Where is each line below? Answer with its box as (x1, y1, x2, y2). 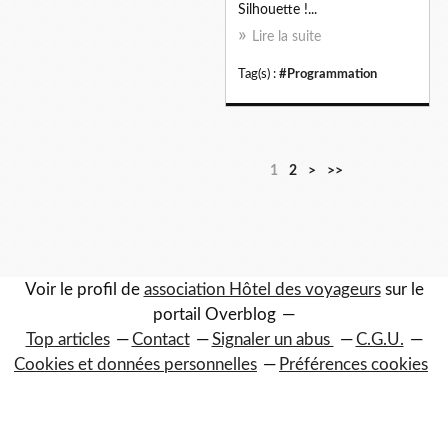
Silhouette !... (238, 2, 317, 17)
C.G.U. (355, 331, 404, 348)
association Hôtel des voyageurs (143, 281, 381, 298)
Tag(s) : (238, 67, 279, 80)
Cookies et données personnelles (14, 356, 257, 373)
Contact (131, 331, 190, 348)
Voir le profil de (24, 281, 144, 298)
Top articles (25, 331, 110, 348)
